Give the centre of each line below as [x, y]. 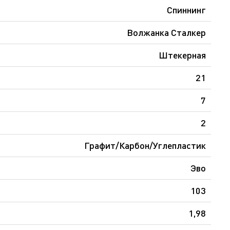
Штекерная [182, 55]
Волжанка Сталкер [166, 32]
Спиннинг [186, 9]
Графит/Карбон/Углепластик [145, 145]
